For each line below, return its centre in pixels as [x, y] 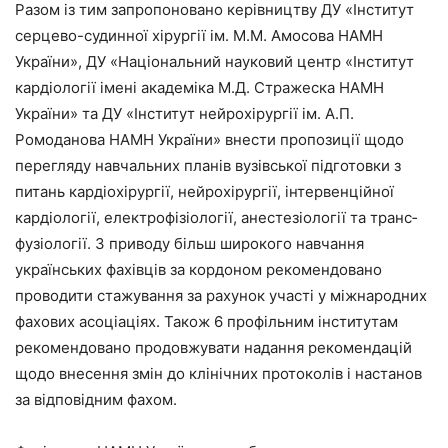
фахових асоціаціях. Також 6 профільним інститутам [206, 321]
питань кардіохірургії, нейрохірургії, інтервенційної [204, 191]
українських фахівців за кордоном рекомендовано [198, 269]
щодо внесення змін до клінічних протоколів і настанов [218, 373]
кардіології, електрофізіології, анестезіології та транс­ [216, 217]
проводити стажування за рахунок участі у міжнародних [221, 295]
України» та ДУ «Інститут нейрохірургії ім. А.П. [184, 113]
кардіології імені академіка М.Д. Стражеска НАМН [199, 87]
